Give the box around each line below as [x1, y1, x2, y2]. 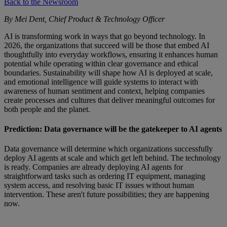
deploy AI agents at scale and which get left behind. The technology [4, 154, 221, 163]
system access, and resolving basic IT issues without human [4, 181, 194, 190]
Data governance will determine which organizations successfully [4, 144, 213, 154]
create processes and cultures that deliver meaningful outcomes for [4, 95, 215, 104]
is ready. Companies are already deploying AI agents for [4, 163, 183, 172]
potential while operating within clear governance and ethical [4, 59, 198, 68]
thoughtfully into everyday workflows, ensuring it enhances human [4, 50, 218, 59]
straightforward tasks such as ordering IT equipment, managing [4, 172, 205, 181]
